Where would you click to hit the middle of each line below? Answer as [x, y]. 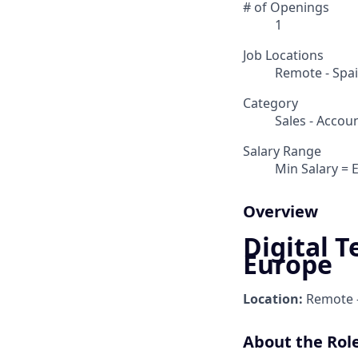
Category [270, 103]
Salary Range [282, 151]
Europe [288, 264]
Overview [280, 212]
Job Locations [283, 56]
